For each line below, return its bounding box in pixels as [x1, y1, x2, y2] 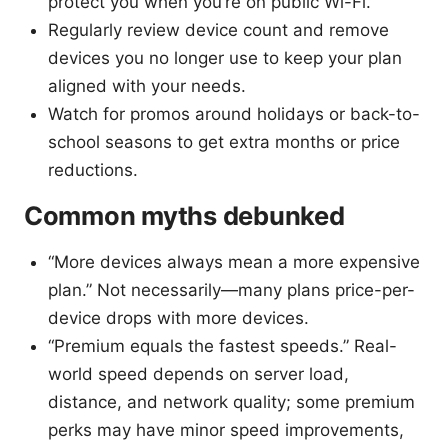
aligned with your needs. [48, 75, 246, 96]
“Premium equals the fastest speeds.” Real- [48, 335, 397, 356]
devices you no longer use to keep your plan [48, 47, 402, 68]
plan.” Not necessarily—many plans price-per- [48, 279, 415, 300]
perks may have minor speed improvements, [48, 419, 404, 440]
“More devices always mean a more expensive [48, 251, 420, 272]
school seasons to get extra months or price [48, 131, 400, 152]
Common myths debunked [24, 199, 345, 231]
